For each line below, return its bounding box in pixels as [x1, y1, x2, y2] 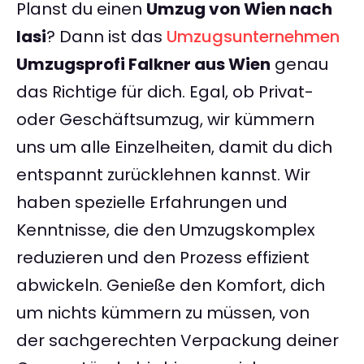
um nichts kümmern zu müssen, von [16, 301, 310, 325]
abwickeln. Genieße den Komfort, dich [16, 274, 325, 297]
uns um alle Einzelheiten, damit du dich [16, 136, 332, 159]
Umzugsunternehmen [167, 25, 340, 49]
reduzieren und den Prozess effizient [16, 246, 310, 270]
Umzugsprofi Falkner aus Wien [16, 53, 271, 76]
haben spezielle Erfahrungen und [16, 191, 288, 214]
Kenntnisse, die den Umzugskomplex [16, 219, 315, 242]
